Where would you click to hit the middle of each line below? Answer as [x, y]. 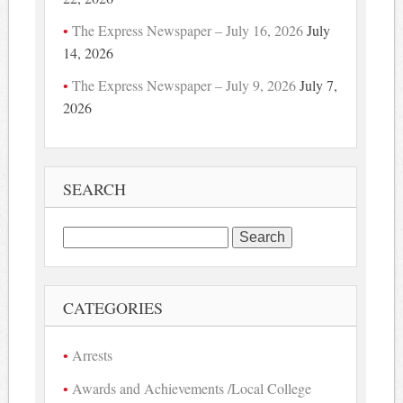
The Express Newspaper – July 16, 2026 [188, 30]
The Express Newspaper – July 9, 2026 [184, 85]
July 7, [319, 85]
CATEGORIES [113, 308]
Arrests [93, 355]
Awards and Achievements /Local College [192, 389]
